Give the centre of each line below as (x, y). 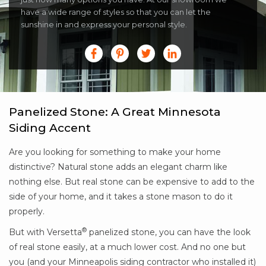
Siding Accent (50, 128)
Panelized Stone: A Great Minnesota (115, 112)
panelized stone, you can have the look (169, 232)
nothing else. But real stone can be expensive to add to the (132, 182)
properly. (27, 212)
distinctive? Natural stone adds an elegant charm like (118, 167)
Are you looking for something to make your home (115, 152)
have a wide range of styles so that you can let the (116, 12)
